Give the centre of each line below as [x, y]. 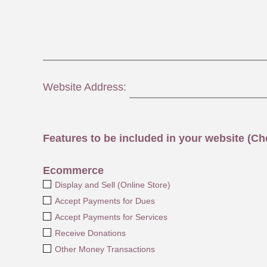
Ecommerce [73, 170]
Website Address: [86, 87]
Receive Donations [90, 233]
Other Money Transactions [105, 249]
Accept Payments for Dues [105, 201]
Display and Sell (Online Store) [112, 184]
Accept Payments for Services [111, 217]
